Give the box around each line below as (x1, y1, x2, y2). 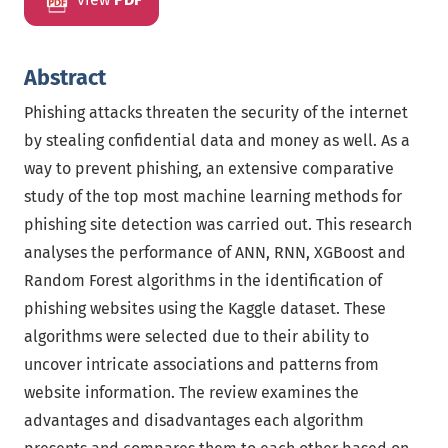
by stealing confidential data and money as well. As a (24, 131, 410, 150)
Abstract (24, 65, 106, 91)
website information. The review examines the (24, 383, 359, 402)
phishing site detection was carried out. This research (24, 215, 412, 234)
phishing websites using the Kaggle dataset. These (24, 299, 386, 318)
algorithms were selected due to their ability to (24, 327, 369, 346)
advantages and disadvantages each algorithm (24, 411, 364, 430)
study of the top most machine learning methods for (24, 187, 402, 206)
